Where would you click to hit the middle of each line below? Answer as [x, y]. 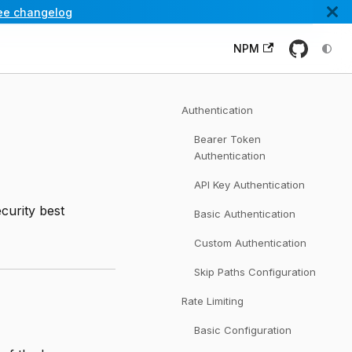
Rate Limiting [213, 301]
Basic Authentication [245, 214]
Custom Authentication [250, 243]
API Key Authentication [249, 185]
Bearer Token [227, 139]
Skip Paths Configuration [255, 272]
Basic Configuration [243, 330]
